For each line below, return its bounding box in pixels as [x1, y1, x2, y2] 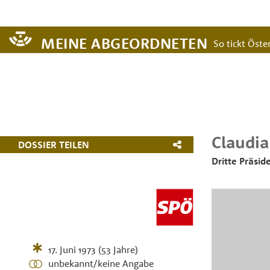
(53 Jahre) [98, 243, 139, 256]
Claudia [212, 131, 269, 152]
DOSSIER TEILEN [18, 138, 89, 151]
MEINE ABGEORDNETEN [41, 34, 207, 52]
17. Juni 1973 [48, 243, 96, 256]
